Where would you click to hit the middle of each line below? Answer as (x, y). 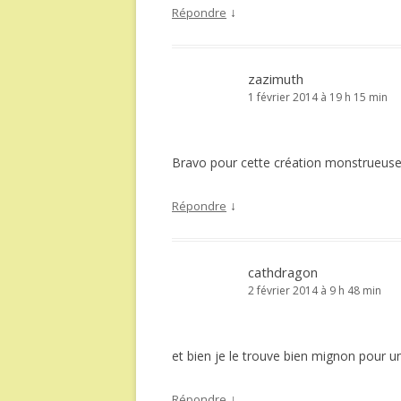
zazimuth (276, 79)
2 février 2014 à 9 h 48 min (315, 290)
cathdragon (283, 272)
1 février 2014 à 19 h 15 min (318, 97)
